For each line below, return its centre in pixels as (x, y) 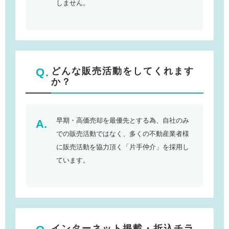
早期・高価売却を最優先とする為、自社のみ (123, 120)
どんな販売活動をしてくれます (123, 71)
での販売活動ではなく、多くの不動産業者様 (123, 133)
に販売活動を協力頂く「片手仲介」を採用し (123, 147)
